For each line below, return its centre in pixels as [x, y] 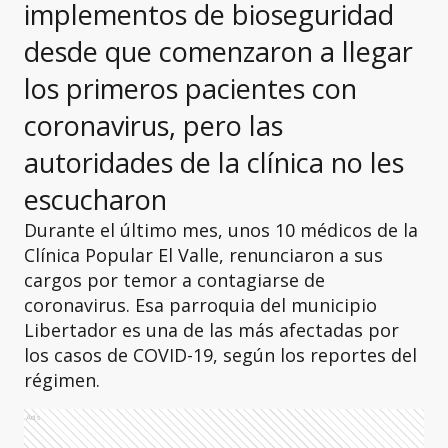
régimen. [62, 380]
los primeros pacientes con [190, 88]
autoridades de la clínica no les [214, 162]
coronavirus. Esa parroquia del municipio [200, 305]
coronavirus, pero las [153, 125]
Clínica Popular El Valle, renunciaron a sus [203, 255]
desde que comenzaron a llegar [218, 51]
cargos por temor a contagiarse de [174, 280]
